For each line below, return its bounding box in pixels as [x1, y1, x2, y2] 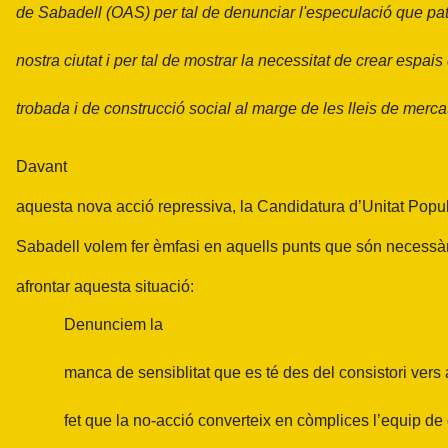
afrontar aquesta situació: [16, 278, 194, 295]
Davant [16, 158, 67, 175]
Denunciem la [64, 316, 163, 333]
